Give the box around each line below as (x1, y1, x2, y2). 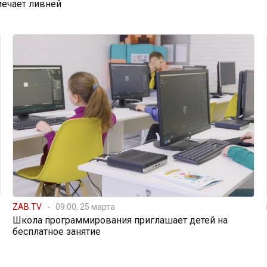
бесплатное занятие (12, 225, 101, 237)
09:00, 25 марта (55, 201, 115, 212)
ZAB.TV (12, 201, 42, 212)
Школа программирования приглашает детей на (12, 214, 228, 226)
